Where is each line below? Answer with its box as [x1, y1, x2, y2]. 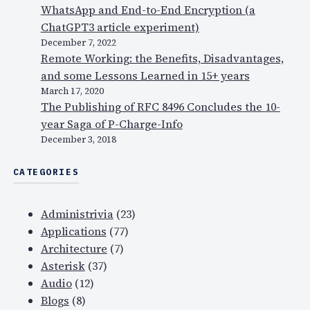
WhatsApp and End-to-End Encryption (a [40, 2, 255, 18]
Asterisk [40, 258, 85, 274]
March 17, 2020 [40, 85, 104, 98]
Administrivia [40, 206, 113, 222]
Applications [40, 224, 107, 239]
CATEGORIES [12, 166, 80, 179]
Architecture [40, 241, 107, 257]
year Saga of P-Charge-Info [40, 116, 183, 132]
